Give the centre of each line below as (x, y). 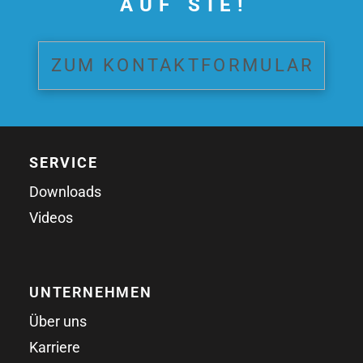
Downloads (65, 191)
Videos (51, 217)
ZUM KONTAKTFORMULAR (183, 65)
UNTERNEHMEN (91, 292)
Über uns (58, 321)
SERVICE (64, 162)
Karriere (55, 347)
